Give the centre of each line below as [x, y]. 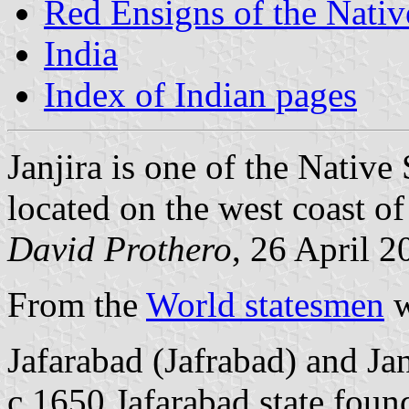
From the [77, 304]
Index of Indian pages [200, 94]
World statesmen [265, 304]
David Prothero [120, 248]
